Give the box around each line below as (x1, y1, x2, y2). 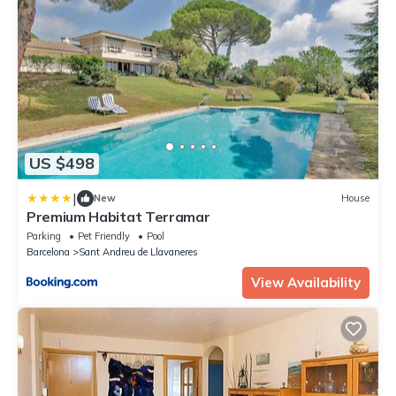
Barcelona (27, 245, 70, 258)
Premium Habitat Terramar (27, 207, 210, 225)
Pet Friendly (78, 229, 130, 242)
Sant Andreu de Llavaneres (79, 245, 198, 258)
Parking (27, 229, 61, 242)
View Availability (251, 273, 361, 291)
